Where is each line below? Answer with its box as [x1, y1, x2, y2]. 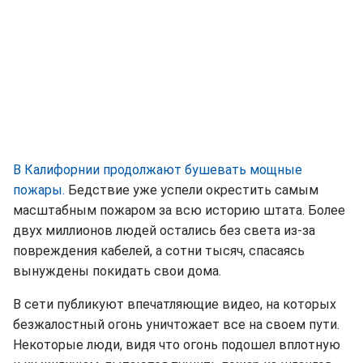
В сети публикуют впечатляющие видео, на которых [13, 297, 336, 313]
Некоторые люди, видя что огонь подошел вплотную [13, 337, 340, 353]
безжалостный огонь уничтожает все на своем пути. [13, 317, 340, 333]
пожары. [13, 182, 65, 199]
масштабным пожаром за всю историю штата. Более [13, 203, 345, 219]
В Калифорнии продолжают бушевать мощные [13, 162, 302, 178]
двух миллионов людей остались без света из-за [13, 223, 315, 239]
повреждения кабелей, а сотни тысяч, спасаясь [13, 243, 305, 259]
